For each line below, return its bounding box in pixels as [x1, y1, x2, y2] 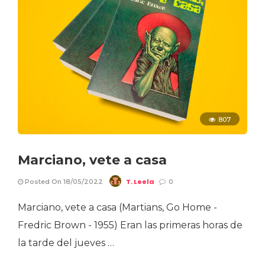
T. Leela [126, 176, 154, 186]
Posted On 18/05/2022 [23, 177, 103, 186]
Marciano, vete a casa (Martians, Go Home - [18, 201, 217, 213]
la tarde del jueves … [18, 237, 114, 248]
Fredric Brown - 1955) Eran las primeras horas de [18, 219, 243, 231]
